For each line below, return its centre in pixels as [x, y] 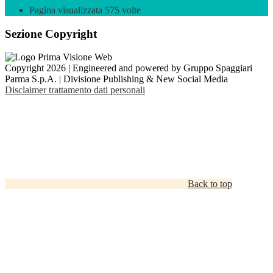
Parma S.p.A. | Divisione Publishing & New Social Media [116, 79]
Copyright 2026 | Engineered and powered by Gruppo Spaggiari [129, 68]
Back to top [210, 184]
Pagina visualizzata [67, 10]
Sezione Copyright [51, 34]
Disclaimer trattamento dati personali [75, 90]
